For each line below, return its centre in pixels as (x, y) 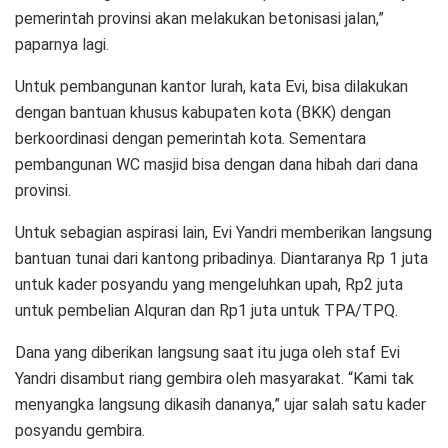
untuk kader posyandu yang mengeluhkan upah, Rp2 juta (209, 284)
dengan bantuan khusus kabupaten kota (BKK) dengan (203, 112)
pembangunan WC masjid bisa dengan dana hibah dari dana (216, 164)
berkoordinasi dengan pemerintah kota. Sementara (190, 138)
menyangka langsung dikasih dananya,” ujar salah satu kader (220, 404)
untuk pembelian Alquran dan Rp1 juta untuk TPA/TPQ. (206, 310)
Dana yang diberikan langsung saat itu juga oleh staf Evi (207, 352)
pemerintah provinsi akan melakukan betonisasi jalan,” (199, 18)
